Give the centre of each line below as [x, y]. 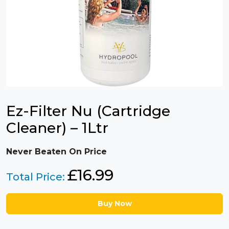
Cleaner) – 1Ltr [57, 128]
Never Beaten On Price [56, 152]
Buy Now [114, 204]
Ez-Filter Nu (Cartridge [88, 111]
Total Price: [37, 177]
